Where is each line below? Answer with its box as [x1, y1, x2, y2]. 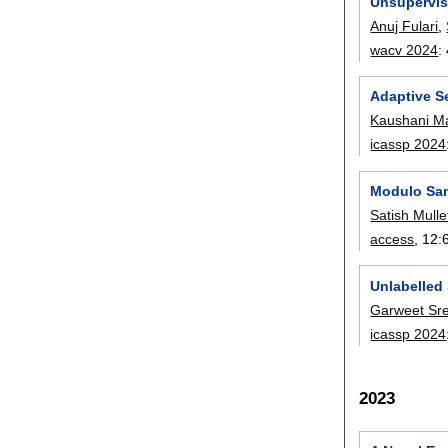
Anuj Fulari [370, 17, 439, 34]
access [370, 230, 415, 247]
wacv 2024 [370, 41, 439, 58]
